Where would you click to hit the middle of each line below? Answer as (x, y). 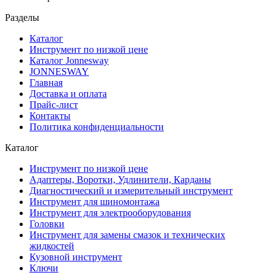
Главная (46, 83)
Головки (47, 224)
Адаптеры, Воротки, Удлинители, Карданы (120, 180)
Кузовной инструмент (76, 257)
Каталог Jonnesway (69, 61)
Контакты (50, 116)
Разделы (22, 18)
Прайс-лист (54, 105)
